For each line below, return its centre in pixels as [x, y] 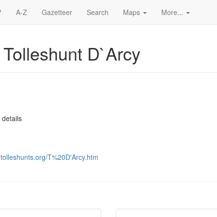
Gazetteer [57, 12]
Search [98, 12]
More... [173, 12]
